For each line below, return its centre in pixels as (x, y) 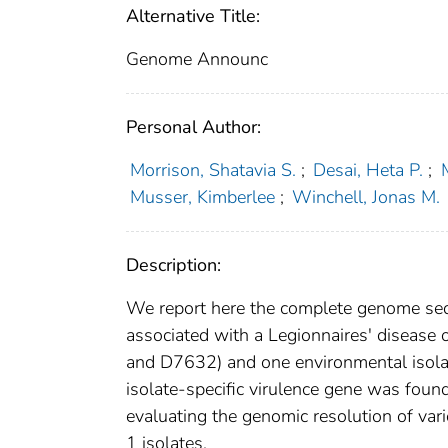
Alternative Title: (193, 16)
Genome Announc (197, 59)
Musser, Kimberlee (202, 197)
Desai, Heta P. (368, 170)
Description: (173, 265)
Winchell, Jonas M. (366, 197)
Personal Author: (193, 127)
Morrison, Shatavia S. (212, 170)
